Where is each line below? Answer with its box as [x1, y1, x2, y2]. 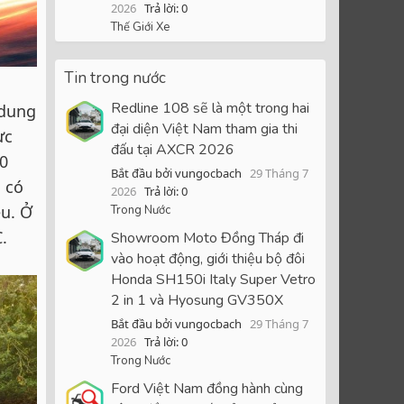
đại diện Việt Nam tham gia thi [111, 119, 298, 140]
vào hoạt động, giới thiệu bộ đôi [111, 249, 305, 270]
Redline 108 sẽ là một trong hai [111, 98, 309, 119]
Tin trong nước [64, 67, 166, 88]
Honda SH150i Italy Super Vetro [111, 270, 316, 290]
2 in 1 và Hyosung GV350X [111, 290, 283, 311]
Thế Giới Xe [111, 18, 170, 35]
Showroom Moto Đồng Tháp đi [111, 228, 304, 249]
